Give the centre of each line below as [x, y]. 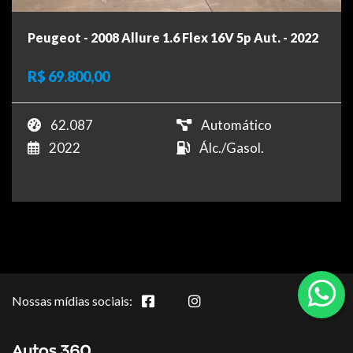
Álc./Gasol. [232, 148]
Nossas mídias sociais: [72, 301]
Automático [236, 125]
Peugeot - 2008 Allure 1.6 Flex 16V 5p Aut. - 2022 [173, 38]
